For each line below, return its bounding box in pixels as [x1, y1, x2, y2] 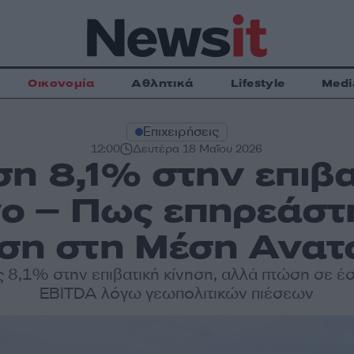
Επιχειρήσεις [142, 123, 219, 140]
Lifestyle [230, 76, 285, 91]
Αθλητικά [131, 76, 194, 91]
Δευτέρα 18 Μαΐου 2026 [133, 141, 263, 156]
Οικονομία [28, 76, 96, 91]
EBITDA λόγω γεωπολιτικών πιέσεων [40, 283, 314, 304]
